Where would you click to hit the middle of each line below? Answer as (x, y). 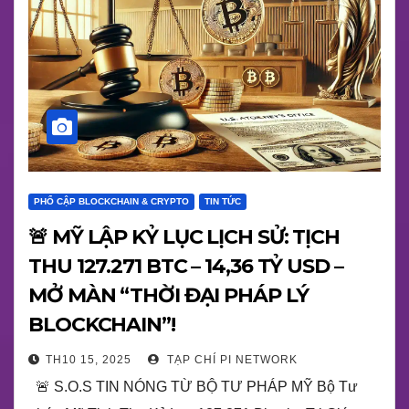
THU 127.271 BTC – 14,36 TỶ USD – (186, 266)
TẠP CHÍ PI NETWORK (231, 360)
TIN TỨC (223, 201)
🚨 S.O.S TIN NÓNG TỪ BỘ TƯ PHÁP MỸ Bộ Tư (193, 387)
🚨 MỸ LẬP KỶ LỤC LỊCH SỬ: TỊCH (184, 237)
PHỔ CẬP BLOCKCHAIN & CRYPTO (111, 201)
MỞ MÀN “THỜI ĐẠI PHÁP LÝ (168, 295)
